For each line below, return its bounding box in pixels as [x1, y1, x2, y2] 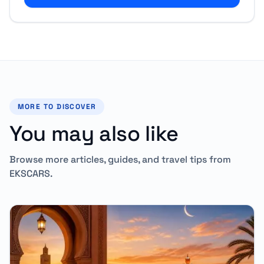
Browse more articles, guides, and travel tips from [9, 153, 231, 166]
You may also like [9, 120, 179, 147]
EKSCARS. [9, 167, 52, 180]
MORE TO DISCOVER [17, 101, 97, 111]
